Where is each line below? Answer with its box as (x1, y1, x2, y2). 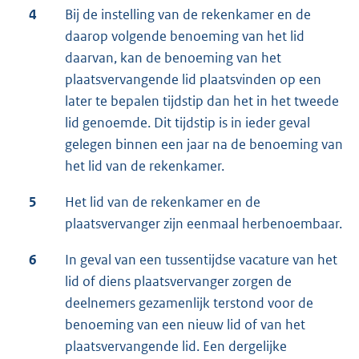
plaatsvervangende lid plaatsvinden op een (65, 71, 321, 89)
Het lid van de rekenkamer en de (65, 193, 260, 212)
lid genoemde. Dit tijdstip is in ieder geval (65, 114, 310, 132)
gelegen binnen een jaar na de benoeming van (65, 135, 343, 154)
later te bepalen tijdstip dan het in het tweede (65, 92, 339, 111)
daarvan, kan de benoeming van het (65, 49, 281, 67)
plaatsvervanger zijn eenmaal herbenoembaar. (65, 215, 342, 233)
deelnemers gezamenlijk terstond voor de (65, 294, 313, 313)
